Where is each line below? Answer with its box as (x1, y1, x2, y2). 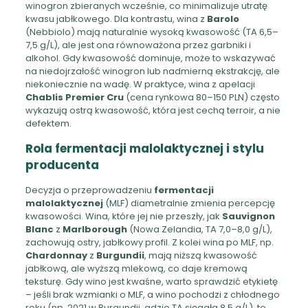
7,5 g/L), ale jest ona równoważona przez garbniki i (25, 38, 251, 52)
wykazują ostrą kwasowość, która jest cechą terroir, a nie (25, 103, 280, 117)
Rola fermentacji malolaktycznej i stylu (25, 140, 264, 157)
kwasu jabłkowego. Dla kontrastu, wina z (25, 12, 207, 25)
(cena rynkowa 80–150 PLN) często (123, 90, 280, 104)
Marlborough (62, 222, 127, 236)
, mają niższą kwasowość (144, 248, 257, 262)
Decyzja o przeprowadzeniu (25, 183, 154, 197)
